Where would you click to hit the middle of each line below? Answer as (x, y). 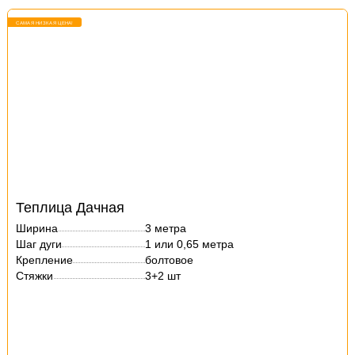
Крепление (45, 260)
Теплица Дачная (71, 208)
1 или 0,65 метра (190, 244)
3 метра (166, 228)
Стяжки (35, 276)
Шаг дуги (39, 244)
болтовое (170, 260)
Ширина (37, 228)
